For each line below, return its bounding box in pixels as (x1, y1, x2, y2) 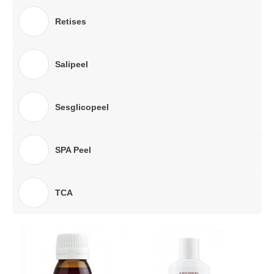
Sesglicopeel (55, 102, 109, 112)
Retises (55, 17, 86, 26)
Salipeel (55, 59, 88, 69)
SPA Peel (55, 145, 91, 155)
